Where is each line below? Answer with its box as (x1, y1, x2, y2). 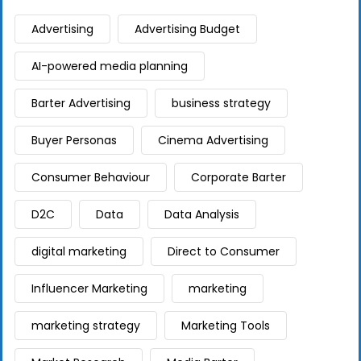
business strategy (172, 95, 271, 111)
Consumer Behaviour (31, 169, 150, 185)
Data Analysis (164, 206, 239, 222)
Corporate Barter (191, 169, 286, 185)
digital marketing (31, 243, 127, 259)
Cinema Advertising (158, 132, 268, 148)
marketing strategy (31, 317, 140, 334)
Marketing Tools (181, 317, 270, 334)
